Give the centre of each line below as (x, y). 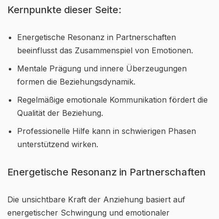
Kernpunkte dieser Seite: (64, 10)
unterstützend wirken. (58, 144)
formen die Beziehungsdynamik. (76, 82)
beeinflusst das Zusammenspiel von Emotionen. (105, 50)
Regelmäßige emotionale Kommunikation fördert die (112, 100)
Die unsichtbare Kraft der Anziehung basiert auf (96, 199)
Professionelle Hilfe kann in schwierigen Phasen (107, 131)
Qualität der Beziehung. (60, 113)
